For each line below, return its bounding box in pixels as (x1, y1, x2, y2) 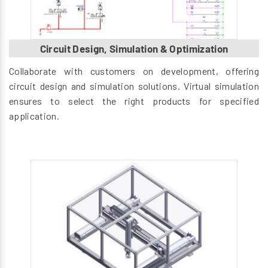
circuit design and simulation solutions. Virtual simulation (9, 80, 259, 92)
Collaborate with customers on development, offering (9, 65, 259, 77)
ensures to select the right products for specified (9, 95, 259, 106)
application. (9, 109, 59, 121)
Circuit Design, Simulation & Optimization (39, 42, 229, 54)
